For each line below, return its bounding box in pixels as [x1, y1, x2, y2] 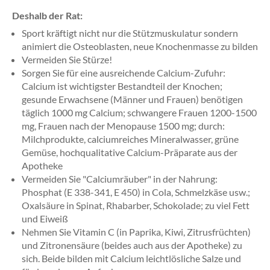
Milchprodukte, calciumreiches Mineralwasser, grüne [22, 133, 239, 145]
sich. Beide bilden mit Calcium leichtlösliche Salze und [22, 253, 241, 264]
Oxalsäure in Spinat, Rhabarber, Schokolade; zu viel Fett [22, 199, 250, 211]
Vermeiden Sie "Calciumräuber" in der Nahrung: [22, 173, 218, 184]
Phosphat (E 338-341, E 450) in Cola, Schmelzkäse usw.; [22, 186, 250, 198]
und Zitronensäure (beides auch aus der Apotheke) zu [22, 239, 242, 251]
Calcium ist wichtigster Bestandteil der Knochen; [22, 80, 222, 92]
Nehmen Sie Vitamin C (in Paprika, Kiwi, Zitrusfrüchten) [22, 226, 251, 237]
